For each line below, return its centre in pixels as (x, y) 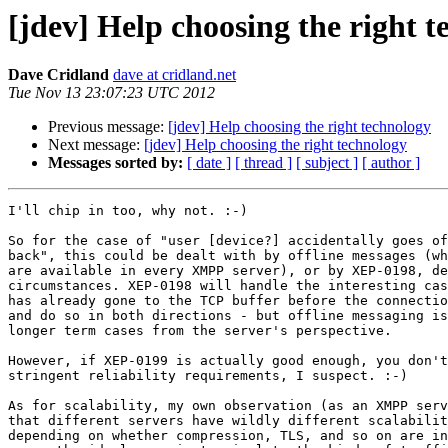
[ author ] (391, 163)
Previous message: (108, 127)
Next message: (96, 145)
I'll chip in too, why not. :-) (128, 211)
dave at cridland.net (174, 75)
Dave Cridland (58, 75)
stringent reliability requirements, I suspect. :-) (208, 376)
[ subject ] (327, 163)
